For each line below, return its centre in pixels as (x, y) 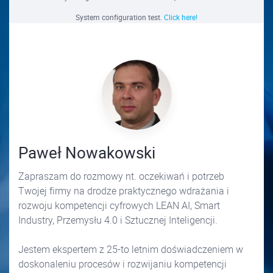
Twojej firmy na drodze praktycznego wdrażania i (124, 191)
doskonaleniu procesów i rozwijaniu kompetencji (48, 264)
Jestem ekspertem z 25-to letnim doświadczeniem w (131, 249)
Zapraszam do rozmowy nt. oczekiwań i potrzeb (121, 176)
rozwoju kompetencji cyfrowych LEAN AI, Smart (119, 205)
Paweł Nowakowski (87, 153)
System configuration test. (120, 17)
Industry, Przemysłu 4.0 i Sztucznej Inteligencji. (118, 220)
